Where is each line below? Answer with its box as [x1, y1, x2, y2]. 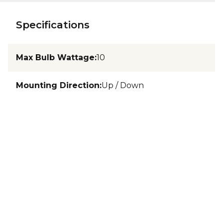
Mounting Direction [16, 81, 100, 90]
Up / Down [102, 81, 144, 90]
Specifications [16, 19, 90, 31]
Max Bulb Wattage [16, 53, 95, 62]
